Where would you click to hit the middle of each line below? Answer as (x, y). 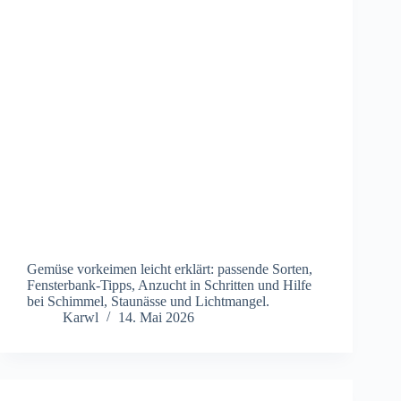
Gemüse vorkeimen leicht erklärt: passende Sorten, (170, 269)
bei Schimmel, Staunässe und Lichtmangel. (148, 302)
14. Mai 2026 (156, 318)
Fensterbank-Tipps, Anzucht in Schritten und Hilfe (169, 286)
